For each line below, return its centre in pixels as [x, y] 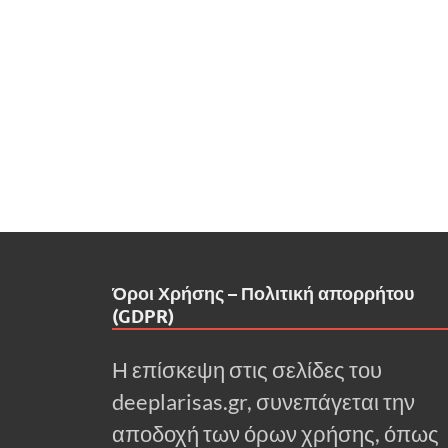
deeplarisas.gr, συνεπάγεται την [263, 402]
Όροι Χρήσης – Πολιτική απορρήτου [263, 294]
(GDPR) [143, 317]
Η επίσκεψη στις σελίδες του [247, 370]
